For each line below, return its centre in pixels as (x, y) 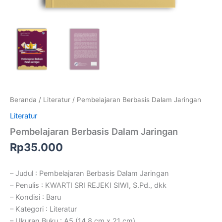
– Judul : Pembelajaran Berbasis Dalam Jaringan (89, 173)
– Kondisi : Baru (35, 197)
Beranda (23, 100)
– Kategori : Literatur (43, 209)
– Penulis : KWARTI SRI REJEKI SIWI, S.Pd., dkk (88, 185)
